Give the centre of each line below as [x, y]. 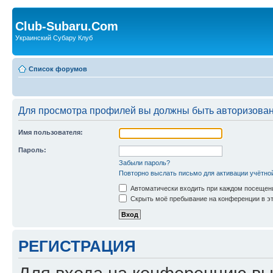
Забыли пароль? [144, 162]
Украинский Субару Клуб [54, 38]
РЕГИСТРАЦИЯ [77, 246]
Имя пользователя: [51, 132]
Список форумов [58, 69]
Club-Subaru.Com [67, 26]
